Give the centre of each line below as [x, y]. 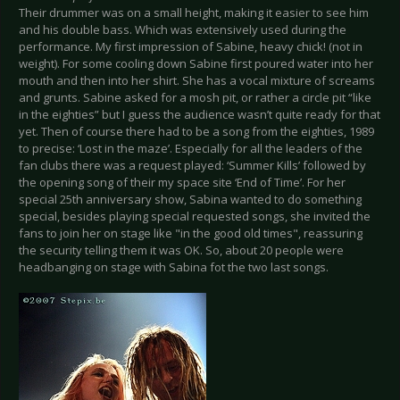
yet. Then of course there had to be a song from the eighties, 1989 [196, 131]
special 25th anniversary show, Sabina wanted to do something [190, 199]
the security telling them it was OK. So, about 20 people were [181, 250]
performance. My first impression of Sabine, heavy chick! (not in [191, 46]
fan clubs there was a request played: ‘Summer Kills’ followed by [192, 165]
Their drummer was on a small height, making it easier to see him [194, 12]
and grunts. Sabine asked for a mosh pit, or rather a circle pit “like [195, 97]
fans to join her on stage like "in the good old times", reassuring [191, 233]
